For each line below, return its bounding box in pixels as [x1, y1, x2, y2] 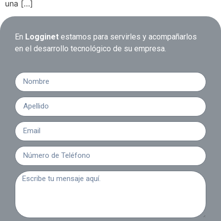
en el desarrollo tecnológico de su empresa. [15, 44, 166, 54]
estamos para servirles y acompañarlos [59, 32, 197, 42]
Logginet [25, 32, 59, 42]
